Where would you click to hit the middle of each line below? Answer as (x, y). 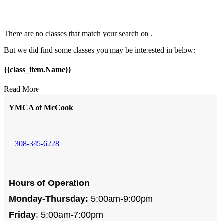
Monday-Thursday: (49, 199)
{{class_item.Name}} (37, 70)
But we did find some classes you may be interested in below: (100, 50)
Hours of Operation (49, 183)
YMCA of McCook (41, 107)
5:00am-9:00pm (121, 199)
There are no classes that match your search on (77, 34)
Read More (21, 89)
